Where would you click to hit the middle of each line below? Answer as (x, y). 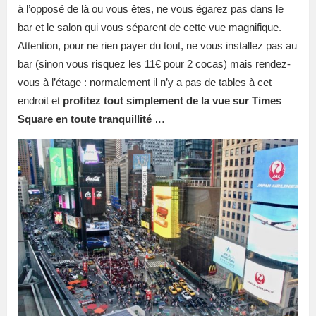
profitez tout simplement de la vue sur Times (172, 101)
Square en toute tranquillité (85, 119)
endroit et (40, 101)
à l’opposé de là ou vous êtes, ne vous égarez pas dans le (151, 9)
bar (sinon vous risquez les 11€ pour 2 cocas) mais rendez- (154, 64)
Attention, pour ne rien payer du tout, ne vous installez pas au (157, 46)
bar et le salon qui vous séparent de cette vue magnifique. (150, 28)
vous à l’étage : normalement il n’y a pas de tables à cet (145, 83)
